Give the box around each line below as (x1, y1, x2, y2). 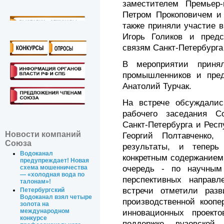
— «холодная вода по (20, 171, 85, 178)
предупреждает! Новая (20, 157, 89, 164)
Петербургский (20, 186, 65, 194)
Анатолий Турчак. (122, 81, 191, 91)
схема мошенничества (20, 164, 88, 171)
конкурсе (20, 214, 47, 222)
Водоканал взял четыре (20, 193, 92, 201)
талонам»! (20, 178, 51, 185)
